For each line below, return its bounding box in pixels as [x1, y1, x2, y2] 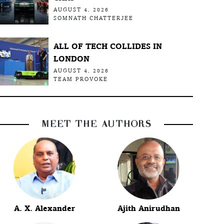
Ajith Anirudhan [117, 203, 180, 213]
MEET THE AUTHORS [41, 119, 152, 129]
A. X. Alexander [14, 203, 75, 213]
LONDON [53, 53, 89, 63]
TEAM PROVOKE [53, 75, 108, 82]
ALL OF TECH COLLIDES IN [53, 41, 162, 51]
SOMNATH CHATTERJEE [53, 14, 133, 21]
